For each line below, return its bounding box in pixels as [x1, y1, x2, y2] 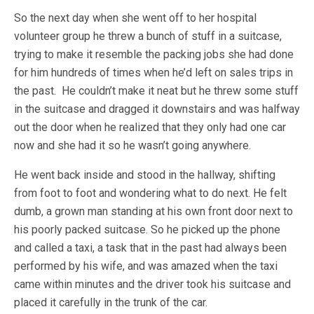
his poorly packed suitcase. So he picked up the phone [14, 223, 280, 236]
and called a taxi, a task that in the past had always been [14, 241, 287, 254]
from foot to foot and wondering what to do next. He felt [14, 186, 287, 200]
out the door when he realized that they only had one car [14, 121, 286, 134]
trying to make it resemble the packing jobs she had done [14, 48, 294, 61]
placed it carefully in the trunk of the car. [14, 296, 207, 309]
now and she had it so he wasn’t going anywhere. [14, 139, 251, 152]
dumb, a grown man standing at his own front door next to [14, 205, 293, 218]
